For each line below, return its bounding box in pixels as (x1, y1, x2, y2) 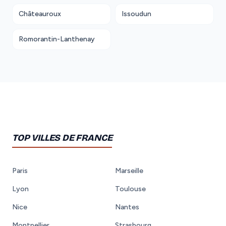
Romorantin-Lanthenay (19, 34, 95, 43)
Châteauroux (19, 9, 61, 18)
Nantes (115, 202, 139, 211)
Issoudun (122, 9, 151, 18)
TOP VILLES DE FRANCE (12, 132, 112, 143)
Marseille (115, 166, 143, 175)
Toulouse (115, 184, 146, 193)
